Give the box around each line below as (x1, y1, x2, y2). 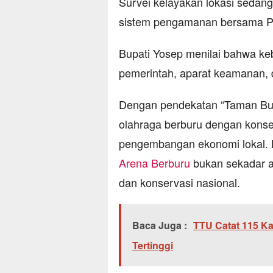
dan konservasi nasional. (119, 174, 240, 191)
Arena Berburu (119, 155, 190, 171)
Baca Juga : (132, 218, 187, 233)
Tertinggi (132, 238, 173, 253)
